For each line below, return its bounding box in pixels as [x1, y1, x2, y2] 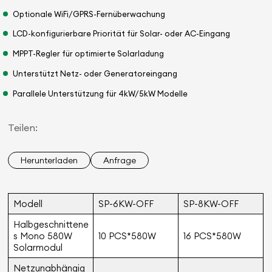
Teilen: [8, 121, 38, 134]
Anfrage [103, 155, 137, 166]
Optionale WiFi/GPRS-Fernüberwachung [13, 8, 166, 19]
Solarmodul [13, 242, 63, 254]
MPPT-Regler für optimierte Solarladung [13, 49, 165, 59]
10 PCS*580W [98, 230, 156, 242]
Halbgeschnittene [13, 219, 89, 231]
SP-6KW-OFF [98, 198, 154, 210]
